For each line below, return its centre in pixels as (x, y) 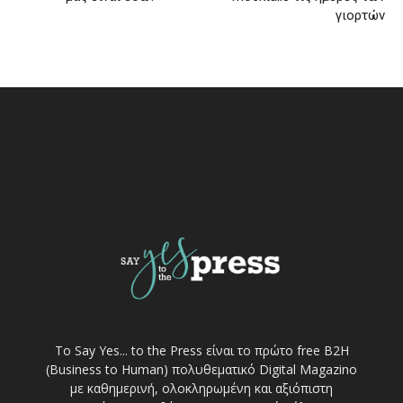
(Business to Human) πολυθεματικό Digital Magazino (201, 369)
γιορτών (360, 16)
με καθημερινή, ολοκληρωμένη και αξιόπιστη (201, 388)
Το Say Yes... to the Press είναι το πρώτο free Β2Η (201, 350)
